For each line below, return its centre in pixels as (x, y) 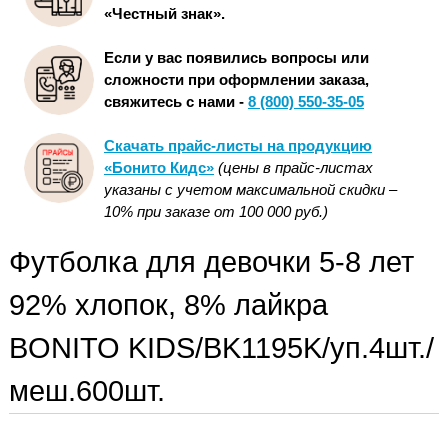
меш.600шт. (87, 391)
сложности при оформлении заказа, (236, 80)
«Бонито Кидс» (159, 168)
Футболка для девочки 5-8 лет (211, 262)
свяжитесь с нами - (176, 102)
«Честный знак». (164, 14)
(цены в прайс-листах (295, 168)
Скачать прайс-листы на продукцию (238, 146)
